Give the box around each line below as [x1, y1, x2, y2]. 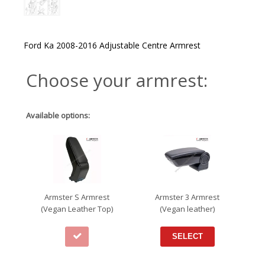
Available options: [26, 109, 90, 121]
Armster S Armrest [44, 191, 110, 202]
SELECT [172, 231, 203, 241]
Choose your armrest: [26, 67, 208, 92]
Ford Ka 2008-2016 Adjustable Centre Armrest [24, 39, 201, 51]
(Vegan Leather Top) [41, 203, 114, 214]
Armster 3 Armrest [155, 191, 220, 202]
